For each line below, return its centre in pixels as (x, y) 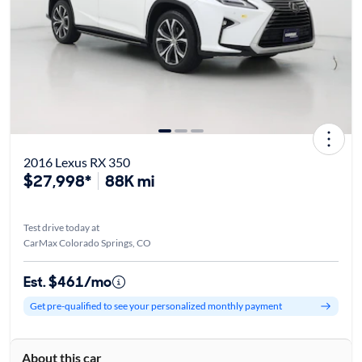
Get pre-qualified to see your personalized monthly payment (156, 306)
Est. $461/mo (67, 282)
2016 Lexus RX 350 (76, 162)
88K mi (129, 181)
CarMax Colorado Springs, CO (87, 242)
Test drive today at (61, 227)
